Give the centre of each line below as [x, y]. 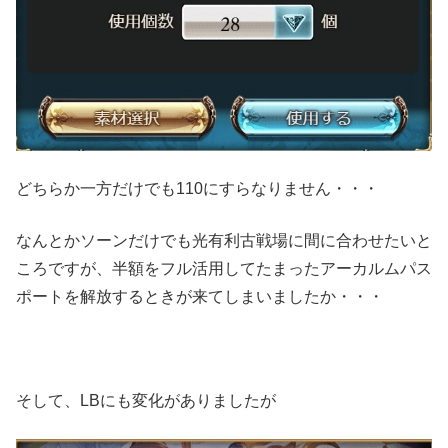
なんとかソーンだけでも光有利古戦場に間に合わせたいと [224, 240]
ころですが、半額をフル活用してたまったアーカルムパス [224, 268]
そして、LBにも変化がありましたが [146, 400]
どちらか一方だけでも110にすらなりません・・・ [197, 188]
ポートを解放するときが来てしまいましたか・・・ [200, 296]
